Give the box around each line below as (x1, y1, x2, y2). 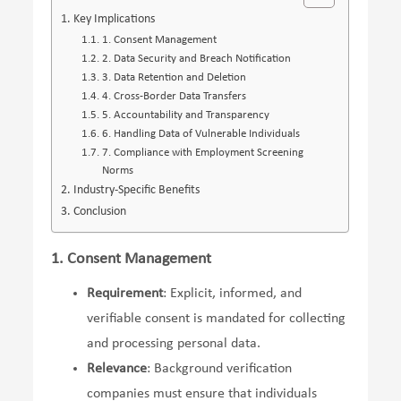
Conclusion (73, 204, 127, 218)
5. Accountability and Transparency (101, 108, 269, 121)
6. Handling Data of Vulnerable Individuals (101, 127, 300, 140)
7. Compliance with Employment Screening (101, 146, 303, 158)
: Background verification (147, 361, 293, 376)
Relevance (87, 361, 148, 376)
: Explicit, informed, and (163, 286, 303, 301)
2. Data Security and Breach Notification (101, 52, 291, 64)
